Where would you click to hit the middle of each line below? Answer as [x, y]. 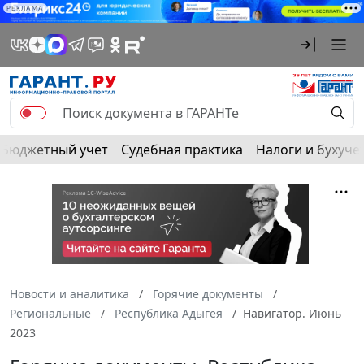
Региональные [50, 314]
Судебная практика [182, 150]
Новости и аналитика [69, 294]
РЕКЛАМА [25, 8]
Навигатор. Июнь [292, 314]
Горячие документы [208, 294]
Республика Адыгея [169, 314]
